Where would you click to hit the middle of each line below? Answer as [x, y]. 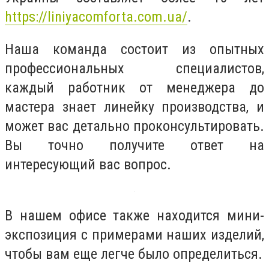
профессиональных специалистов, [134, 68]
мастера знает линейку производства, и [134, 107]
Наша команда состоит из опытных [134, 49]
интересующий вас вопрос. [88, 164]
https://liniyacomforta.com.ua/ [96, 17]
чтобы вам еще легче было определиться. [134, 254]
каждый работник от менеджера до [134, 87]
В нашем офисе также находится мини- [134, 216]
